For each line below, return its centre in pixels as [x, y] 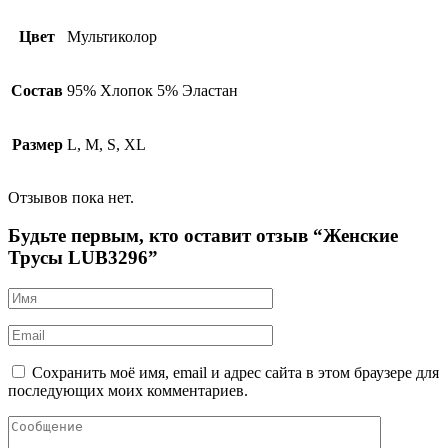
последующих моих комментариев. [128, 391]
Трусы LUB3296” [83, 258]
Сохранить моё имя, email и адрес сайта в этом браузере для [235, 373]
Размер [37, 144]
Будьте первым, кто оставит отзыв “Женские [203, 236]
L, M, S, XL [106, 144]
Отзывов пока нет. [71, 197]
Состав [37, 90]
